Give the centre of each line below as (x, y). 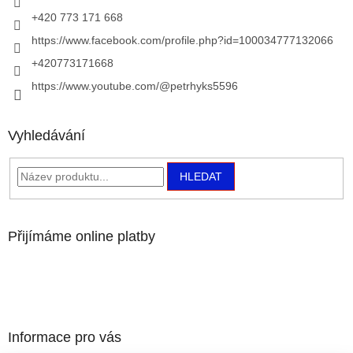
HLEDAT (201, 176)
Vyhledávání (46, 135)
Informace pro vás (65, 338)
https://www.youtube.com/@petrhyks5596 (135, 85)
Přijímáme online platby (82, 237)
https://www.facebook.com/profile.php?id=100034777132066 (182, 40)
